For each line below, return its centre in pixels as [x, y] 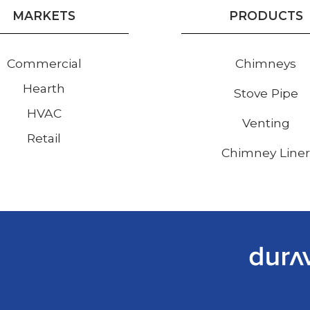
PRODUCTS [266, 15]
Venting [266, 122]
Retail [44, 138]
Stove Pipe [266, 93]
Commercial [44, 63]
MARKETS [44, 15]
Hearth [44, 88]
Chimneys [266, 63]
